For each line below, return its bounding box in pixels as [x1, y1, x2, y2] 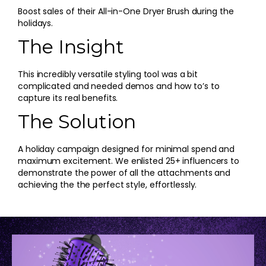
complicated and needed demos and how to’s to [18, 80, 220, 92]
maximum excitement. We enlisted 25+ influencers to [18, 155, 239, 167]
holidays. [18, 17, 53, 29]
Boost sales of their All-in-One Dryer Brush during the [18, 5, 234, 17]
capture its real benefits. [18, 92, 118, 104]
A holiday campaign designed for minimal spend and [18, 143, 235, 155]
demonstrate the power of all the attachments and [18, 167, 231, 179]
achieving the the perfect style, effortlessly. [18, 179, 197, 191]
